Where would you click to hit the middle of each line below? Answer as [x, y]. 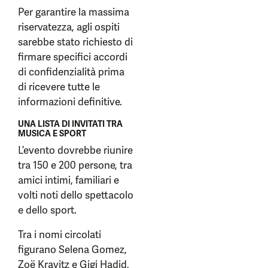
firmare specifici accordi [73, 57]
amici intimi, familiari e [68, 180]
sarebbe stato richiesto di [75, 42]
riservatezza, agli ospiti [69, 27]
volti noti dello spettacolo [76, 195]
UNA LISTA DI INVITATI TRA [70, 124]
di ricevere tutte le [59, 87]
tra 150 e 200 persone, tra [75, 165]
